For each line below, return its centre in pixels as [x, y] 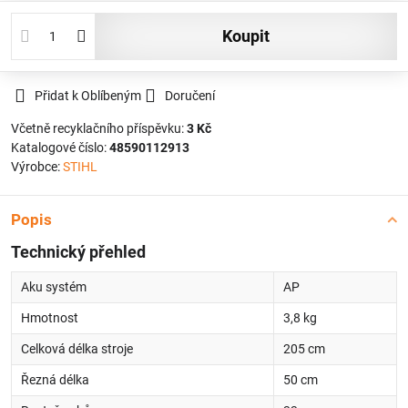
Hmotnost [50, 318]
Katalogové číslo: [60, 148]
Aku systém [54, 287]
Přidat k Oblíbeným [88, 96]
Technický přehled [78, 252]
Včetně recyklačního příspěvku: [99, 128]
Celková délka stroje [77, 349]
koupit [251, 36]
